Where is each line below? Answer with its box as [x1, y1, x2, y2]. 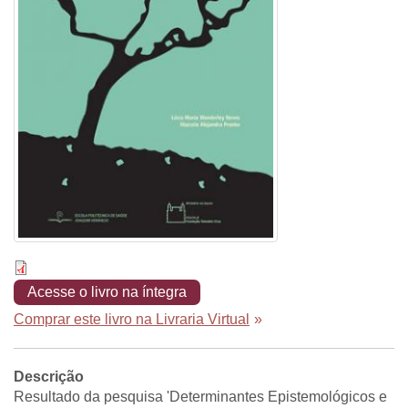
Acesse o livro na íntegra [27, 283, 187, 300]
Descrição [14, 368, 84, 384]
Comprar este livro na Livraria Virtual [14, 311, 250, 327]
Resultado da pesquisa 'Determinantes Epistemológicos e [14, 388, 387, 404]
